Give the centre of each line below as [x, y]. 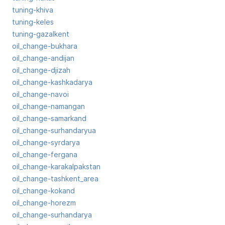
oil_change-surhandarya [52, 215]
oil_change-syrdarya [46, 142]
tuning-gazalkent [41, 34]
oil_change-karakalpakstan [56, 166]
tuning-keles [33, 22]
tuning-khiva [33, 10]
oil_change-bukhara [45, 46]
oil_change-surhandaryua [54, 130]
